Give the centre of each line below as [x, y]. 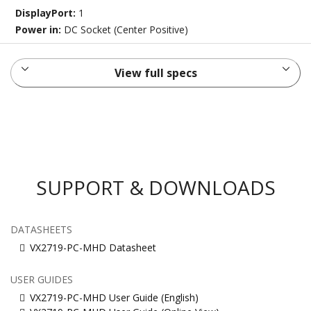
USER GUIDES [42, 280]
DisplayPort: [47, 13]
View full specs [155, 73]
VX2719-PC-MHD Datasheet [93, 248]
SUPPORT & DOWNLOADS [155, 188]
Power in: [40, 30]
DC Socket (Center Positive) [126, 30]
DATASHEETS [41, 230]
